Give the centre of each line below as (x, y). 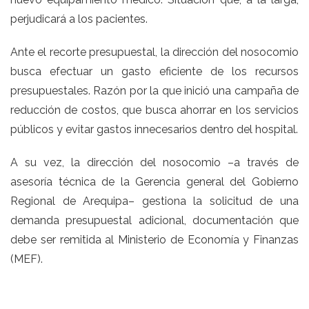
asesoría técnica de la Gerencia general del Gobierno (154, 181)
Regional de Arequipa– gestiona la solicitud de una (154, 201)
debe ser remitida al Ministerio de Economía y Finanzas (154, 239)
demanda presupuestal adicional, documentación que (154, 220)
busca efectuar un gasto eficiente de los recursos (154, 71)
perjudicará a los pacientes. (79, 19)
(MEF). (27, 259)
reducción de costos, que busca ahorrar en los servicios (154, 110)
